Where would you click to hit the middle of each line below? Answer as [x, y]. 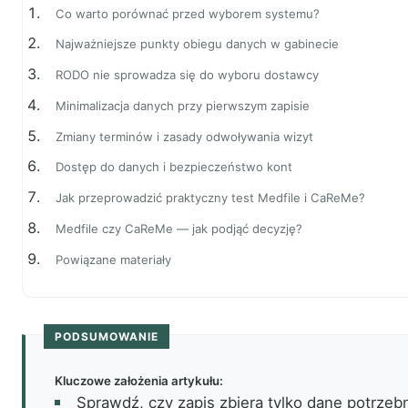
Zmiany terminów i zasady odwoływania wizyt [184, 136]
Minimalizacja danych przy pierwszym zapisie [182, 105]
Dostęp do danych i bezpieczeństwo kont [173, 167]
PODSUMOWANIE [107, 337]
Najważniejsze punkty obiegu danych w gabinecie [197, 44]
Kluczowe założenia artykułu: [139, 381]
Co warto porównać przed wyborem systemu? [187, 13]
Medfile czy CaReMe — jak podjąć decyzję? [178, 229]
